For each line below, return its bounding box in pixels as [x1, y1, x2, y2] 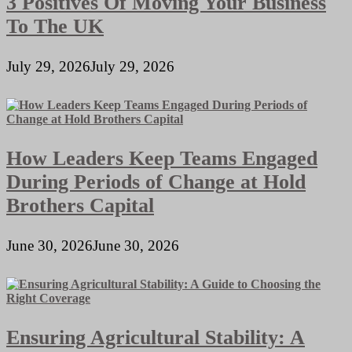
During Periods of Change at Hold [6, 170, 306, 193]
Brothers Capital [6, 193, 154, 217]
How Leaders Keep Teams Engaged [6, 146, 317, 170]
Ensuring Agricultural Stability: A [6, 325, 305, 349]
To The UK [6, 14, 104, 38]
